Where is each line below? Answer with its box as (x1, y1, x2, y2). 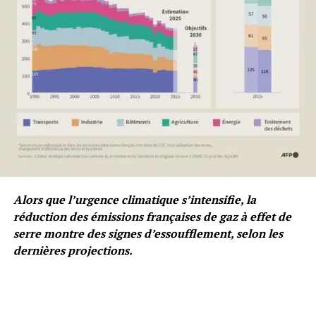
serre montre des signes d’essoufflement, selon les (13, 225, 283, 241)
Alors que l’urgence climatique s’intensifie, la (13, 191, 256, 207)
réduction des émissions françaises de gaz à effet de (13, 208, 291, 224)
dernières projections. (13, 242, 133, 258)
